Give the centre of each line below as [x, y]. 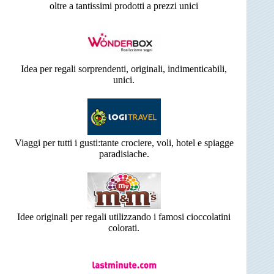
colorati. [124, 228]
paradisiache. [124, 154]
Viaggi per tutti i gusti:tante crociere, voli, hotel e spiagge [124, 143]
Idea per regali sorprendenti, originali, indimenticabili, [124, 69]
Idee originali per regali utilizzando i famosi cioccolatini [124, 217]
